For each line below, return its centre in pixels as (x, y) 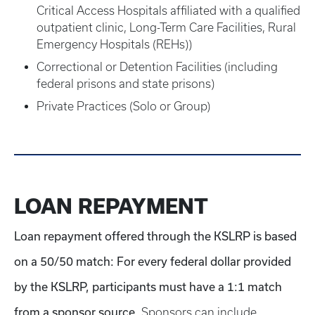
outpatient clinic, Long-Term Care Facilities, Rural (166, 27)
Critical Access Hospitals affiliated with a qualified (168, 11)
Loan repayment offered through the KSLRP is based (155, 236)
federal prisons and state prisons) (126, 84)
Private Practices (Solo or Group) (123, 106)
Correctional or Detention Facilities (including (157, 67)
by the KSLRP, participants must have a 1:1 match (148, 287)
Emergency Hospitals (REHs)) (114, 44)
